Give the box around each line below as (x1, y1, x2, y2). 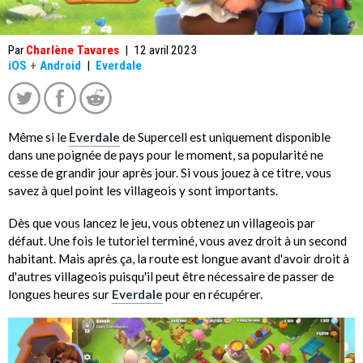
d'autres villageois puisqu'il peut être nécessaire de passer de (8, 268, 334, 284)
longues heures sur (8, 286, 112, 301)
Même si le (8, 129, 69, 144)
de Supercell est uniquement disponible (120, 129, 331, 144)
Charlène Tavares (26, 43, 119, 58)
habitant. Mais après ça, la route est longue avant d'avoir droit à (8, 250, 349, 266)
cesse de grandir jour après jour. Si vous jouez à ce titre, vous (8, 164, 331, 180)
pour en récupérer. (163, 286, 263, 301)
